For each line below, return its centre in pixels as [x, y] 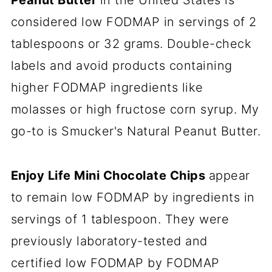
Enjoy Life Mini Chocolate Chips [110, 176]
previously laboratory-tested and [109, 241]
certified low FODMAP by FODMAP [115, 263]
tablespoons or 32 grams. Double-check [131, 44]
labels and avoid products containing [121, 66]
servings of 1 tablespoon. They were [120, 219]
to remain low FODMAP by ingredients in [133, 198]
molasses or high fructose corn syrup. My [135, 110]
